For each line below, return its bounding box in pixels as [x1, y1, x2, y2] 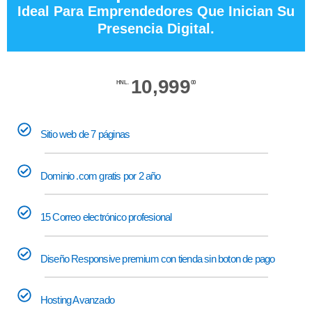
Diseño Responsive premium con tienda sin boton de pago [40, 252, 275, 265]
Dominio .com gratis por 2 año [40, 169, 161, 182]
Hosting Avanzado [40, 293, 114, 306]
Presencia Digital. [97, 21, 214, 37]
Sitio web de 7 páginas [40, 127, 130, 140]
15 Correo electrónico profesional [40, 210, 172, 223]
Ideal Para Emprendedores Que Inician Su [17, 3, 295, 19]
